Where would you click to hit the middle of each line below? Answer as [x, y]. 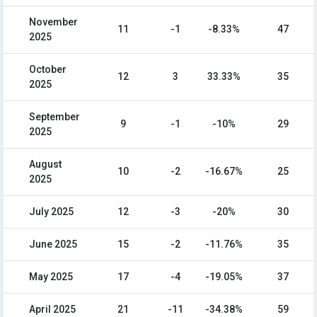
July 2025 [51, 212]
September [54, 117]
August [45, 164]
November [53, 22]
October [48, 69]
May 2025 [51, 277]
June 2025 [53, 244]
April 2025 [52, 309]
